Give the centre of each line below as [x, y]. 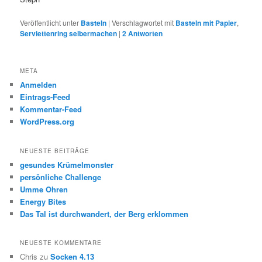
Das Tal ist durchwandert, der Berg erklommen [104, 213]
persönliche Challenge [61, 177]
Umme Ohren [44, 189]
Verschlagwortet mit [143, 23]
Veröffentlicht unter [50, 23]
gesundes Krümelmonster [67, 164]
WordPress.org [47, 122]
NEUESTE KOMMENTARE [61, 243]
